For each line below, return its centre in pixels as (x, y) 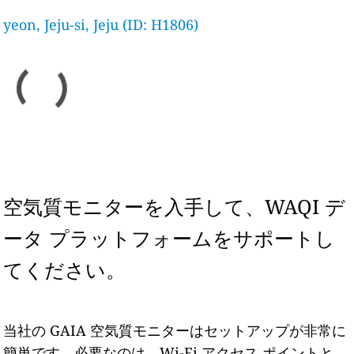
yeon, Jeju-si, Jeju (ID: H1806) (101, 24)
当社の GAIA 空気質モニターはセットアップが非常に (175, 330)
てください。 (65, 269)
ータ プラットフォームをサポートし (169, 238)
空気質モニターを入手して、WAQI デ (175, 206)
